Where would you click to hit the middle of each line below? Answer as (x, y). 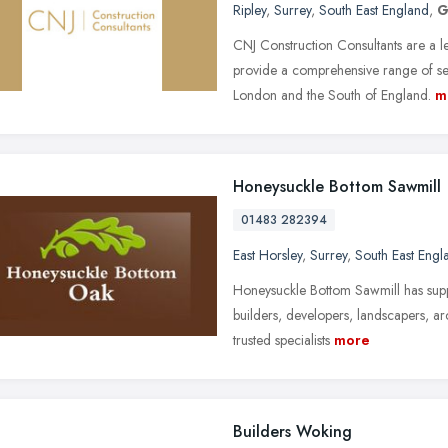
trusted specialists (281, 339)
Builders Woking (292, 431)
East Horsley (267, 254)
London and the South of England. (332, 94)
